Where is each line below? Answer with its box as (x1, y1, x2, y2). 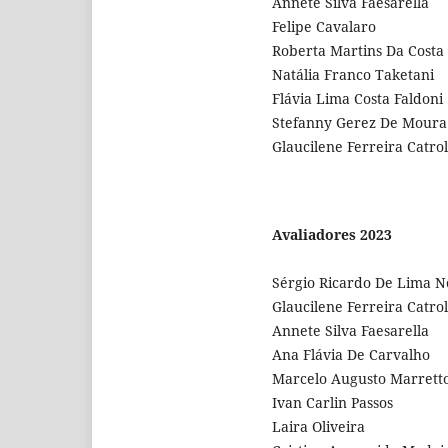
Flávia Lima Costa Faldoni (272, 88, 443, 108)
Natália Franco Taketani (272, 64, 434, 84)
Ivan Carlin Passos (272, 392, 393, 412)
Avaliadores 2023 (272, 224, 392, 244)
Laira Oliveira (272, 416, 365, 436)
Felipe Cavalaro (272, 16, 376, 36)
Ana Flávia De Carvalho (272, 344, 430, 364)
